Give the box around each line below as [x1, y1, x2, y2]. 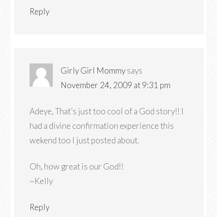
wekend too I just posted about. [30, 135, 139, 145]
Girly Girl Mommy [61, 65, 126, 76]
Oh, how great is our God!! [30, 161, 124, 171]
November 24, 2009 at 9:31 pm [61, 80, 171, 90]
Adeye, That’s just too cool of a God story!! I [30, 106, 184, 116]
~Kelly [30, 176, 53, 186]
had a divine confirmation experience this [30, 121, 174, 131]
